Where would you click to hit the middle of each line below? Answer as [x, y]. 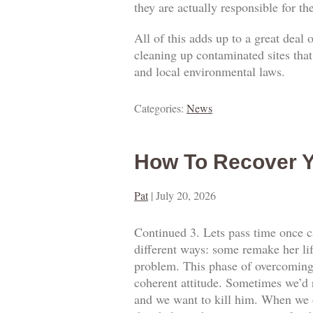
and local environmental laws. [210, 72]
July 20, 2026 [186, 196]
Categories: [160, 108]
